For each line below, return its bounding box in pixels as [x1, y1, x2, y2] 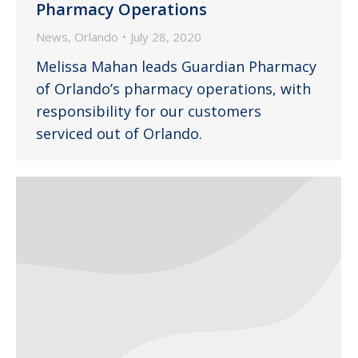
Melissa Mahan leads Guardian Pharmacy [36, 56, 316, 76]
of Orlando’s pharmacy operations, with [36, 78, 311, 98]
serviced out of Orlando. [36, 123, 202, 143]
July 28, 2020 [130, 28, 201, 45]
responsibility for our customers [36, 101, 261, 121]
